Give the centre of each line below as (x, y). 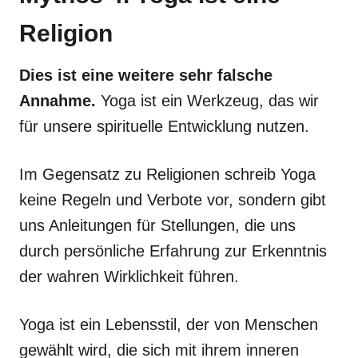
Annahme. (58, 100)
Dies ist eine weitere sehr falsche (146, 75)
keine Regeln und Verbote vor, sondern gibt (173, 199)
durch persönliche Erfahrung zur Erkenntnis (173, 251)
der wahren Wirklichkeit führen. (129, 276)
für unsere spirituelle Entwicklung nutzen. (164, 126)
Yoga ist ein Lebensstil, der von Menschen (169, 324)
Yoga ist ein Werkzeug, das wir (207, 100)
